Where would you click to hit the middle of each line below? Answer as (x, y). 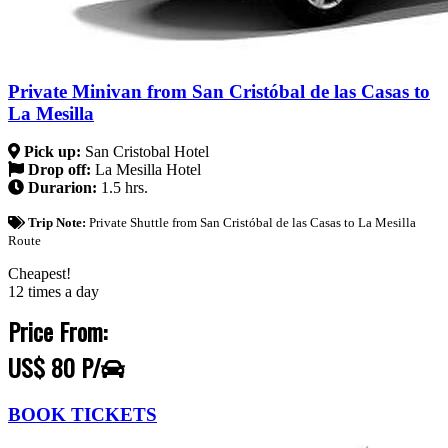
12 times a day (53, 292)
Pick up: (52, 152)
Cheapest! (39, 274)
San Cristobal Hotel (147, 152)
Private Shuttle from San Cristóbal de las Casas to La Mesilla (252, 223)
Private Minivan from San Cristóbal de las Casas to (219, 91)
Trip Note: (58, 223)
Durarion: (62, 188)
